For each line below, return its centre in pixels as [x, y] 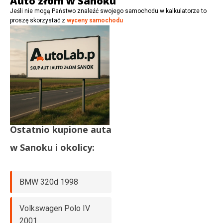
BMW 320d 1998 [49, 182]
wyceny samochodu [95, 21]
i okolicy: [74, 148]
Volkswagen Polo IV [55, 209]
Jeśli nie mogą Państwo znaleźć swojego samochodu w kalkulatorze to [108, 11]
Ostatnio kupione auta [61, 130]
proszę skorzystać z [38, 21]
